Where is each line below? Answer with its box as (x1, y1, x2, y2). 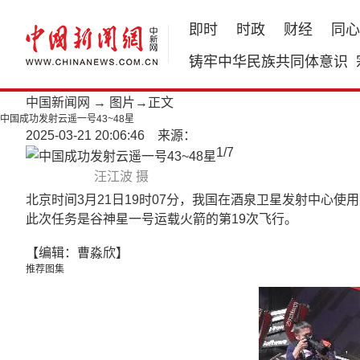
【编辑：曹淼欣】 (26, 246, 129, 260)
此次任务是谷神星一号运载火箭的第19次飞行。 (26, 212, 297, 226)
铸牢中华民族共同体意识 (189, 54, 348, 70)
